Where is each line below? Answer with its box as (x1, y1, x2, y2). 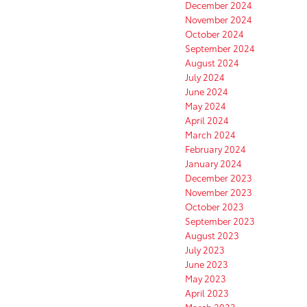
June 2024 (185, 84, 228, 97)
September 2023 (185, 214, 255, 227)
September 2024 (185, 41, 255, 54)
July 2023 (185, 243, 225, 256)
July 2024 (185, 70, 225, 83)
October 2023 (185, 199, 244, 212)
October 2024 (185, 27, 244, 40)
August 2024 (185, 56, 239, 69)
